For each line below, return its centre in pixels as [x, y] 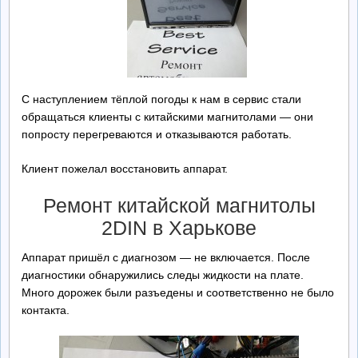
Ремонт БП [44, 25]
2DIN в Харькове [179, 227]
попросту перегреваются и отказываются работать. [157, 134]
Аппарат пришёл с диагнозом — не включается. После [166, 258]
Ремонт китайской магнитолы [179, 205]
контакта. [46, 310]
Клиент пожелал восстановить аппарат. [125, 168]
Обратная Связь [58, 111]
